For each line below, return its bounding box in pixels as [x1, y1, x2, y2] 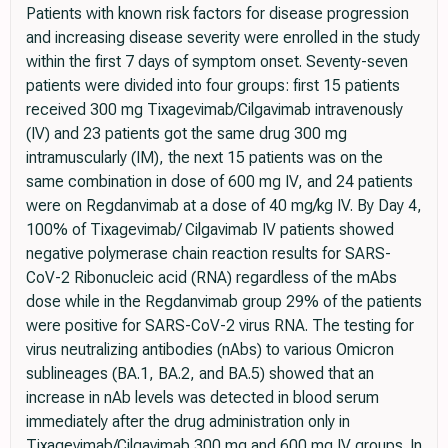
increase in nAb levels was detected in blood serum [26, 388, 379, 408]
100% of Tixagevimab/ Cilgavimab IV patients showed [26, 220, 394, 240]
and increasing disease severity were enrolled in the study [26, 28, 420, 48]
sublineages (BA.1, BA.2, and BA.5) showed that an [26, 364, 374, 384]
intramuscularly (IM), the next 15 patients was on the [26, 148, 383, 168]
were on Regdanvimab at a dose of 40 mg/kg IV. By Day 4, [26, 196, 422, 216]
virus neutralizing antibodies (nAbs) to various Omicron [26, 340, 394, 360]
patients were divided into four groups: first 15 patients [26, 76, 400, 96]
